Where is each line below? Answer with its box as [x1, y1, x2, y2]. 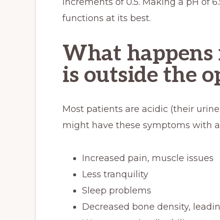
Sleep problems [82, 185, 151, 196]
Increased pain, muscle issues [82, 153, 214, 164]
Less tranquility [82, 169, 148, 180]
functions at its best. [62, 13, 151, 24]
